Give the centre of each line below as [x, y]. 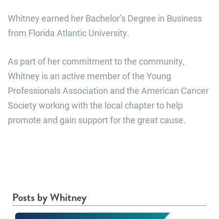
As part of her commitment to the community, [96, 61]
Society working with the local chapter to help [95, 105]
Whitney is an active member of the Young [89, 76]
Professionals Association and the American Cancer [108, 91]
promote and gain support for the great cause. [97, 120]
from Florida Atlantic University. [69, 33]
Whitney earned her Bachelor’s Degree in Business [105, 18]
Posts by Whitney [49, 197]
